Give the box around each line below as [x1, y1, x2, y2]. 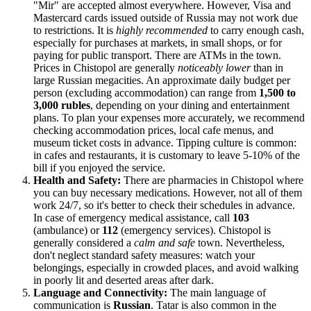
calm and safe [134, 237, 195, 249]
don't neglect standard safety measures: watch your [33, 249, 255, 262]
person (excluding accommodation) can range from [33, 87, 259, 99]
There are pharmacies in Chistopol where [121, 174, 303, 187]
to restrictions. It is [33, 24, 116, 37]
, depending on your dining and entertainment [90, 99, 289, 112]
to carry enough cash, [208, 24, 304, 37]
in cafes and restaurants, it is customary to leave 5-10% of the [33, 149, 300, 162]
